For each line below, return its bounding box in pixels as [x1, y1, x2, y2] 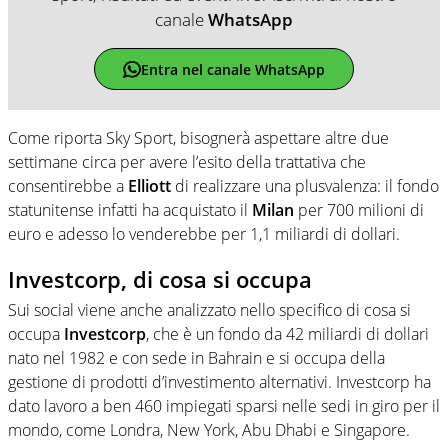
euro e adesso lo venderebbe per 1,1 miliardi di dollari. [8, 223, 400, 246]
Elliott [128, 175, 175, 198]
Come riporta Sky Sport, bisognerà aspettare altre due [8, 127, 389, 150]
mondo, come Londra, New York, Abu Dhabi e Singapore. [8, 418, 410, 441]
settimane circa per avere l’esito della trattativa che [8, 151, 366, 174]
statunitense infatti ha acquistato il [8, 199, 252, 222]
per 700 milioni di [298, 199, 424, 222]
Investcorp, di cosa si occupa [8, 264, 312, 295]
